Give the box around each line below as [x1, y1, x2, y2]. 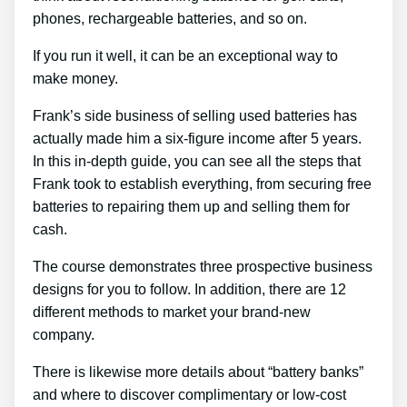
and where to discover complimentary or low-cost [33, 386, 346, 402]
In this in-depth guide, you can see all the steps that [33, 153, 361, 169]
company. [33, 326, 94, 342]
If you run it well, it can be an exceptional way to [33, 47, 338, 64]
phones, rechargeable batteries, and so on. [33, 10, 307, 26]
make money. [33, 70, 118, 86]
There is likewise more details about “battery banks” [33, 363, 363, 380]
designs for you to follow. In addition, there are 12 [33, 281, 346, 297]
